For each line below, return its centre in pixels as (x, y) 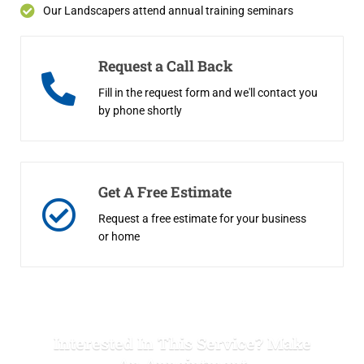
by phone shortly (140, 110)
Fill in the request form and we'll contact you (208, 92)
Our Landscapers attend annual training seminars (168, 10)
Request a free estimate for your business (202, 218)
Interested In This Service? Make (182, 342)
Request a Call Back (166, 65)
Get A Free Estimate (165, 191)
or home (119, 236)
